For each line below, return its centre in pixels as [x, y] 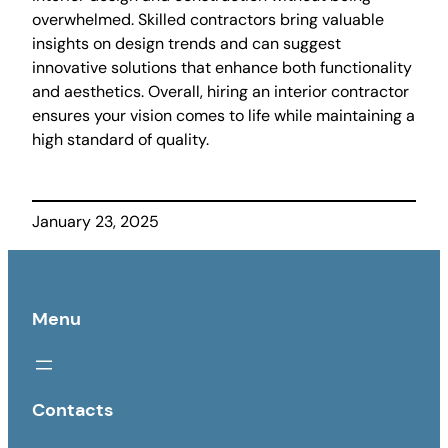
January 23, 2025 [95, 222]
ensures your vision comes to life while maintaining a [223, 116]
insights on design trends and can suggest [186, 44]
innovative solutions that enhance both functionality [222, 68]
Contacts [72, 410]
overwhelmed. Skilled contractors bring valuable [208, 20]
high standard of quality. [120, 140]
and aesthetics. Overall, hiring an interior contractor [220, 92]
